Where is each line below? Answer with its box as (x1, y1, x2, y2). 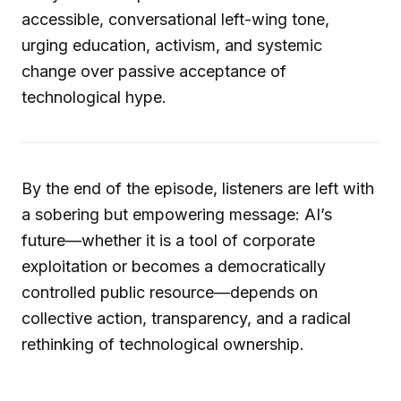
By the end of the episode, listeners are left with (21, 179, 374, 199)
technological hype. (21, 88, 166, 107)
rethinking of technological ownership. (21, 335, 304, 354)
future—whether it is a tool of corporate (21, 231, 315, 251)
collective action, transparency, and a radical (21, 309, 351, 328)
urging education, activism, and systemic (21, 36, 322, 55)
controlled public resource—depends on (21, 283, 318, 303)
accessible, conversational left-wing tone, (21, 10, 329, 30)
